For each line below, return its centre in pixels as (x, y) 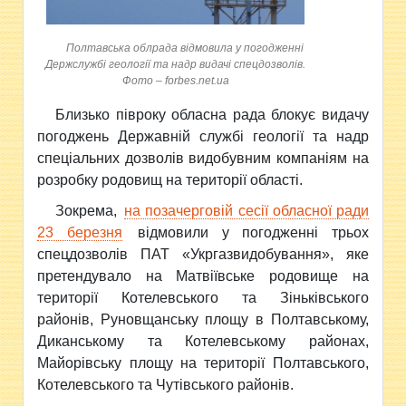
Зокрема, (89, 211)
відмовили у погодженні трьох (246, 232)
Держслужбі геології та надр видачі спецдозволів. (176, 64)
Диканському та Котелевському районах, (203, 341)
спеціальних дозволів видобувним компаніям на (203, 158)
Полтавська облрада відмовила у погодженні (184, 48)
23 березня (80, 232)
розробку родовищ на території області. (170, 180)
